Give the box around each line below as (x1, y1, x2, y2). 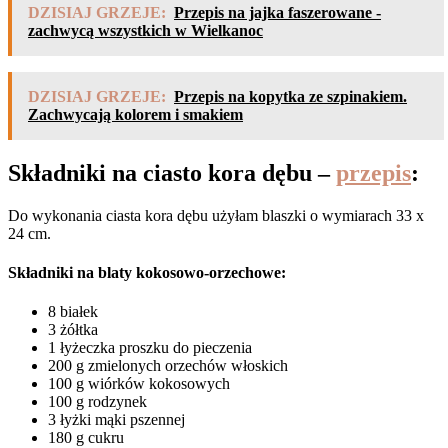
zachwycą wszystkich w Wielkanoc (28, 21, 263, 39)
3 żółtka (48, 321, 98, 339)
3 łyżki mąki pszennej (48, 411, 185, 429)
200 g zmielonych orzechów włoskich (48, 357, 288, 375)
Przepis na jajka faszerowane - (174, 3, 381, 21)
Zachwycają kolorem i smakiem (28, 105, 243, 123)
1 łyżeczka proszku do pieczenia (48, 339, 252, 357)
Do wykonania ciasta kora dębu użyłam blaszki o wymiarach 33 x (8, 206, 424, 224)
